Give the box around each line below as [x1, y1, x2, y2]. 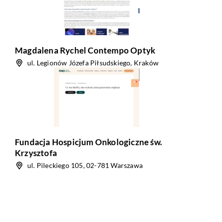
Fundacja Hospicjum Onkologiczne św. [15, 137, 162, 147]
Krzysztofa [15, 148, 57, 158]
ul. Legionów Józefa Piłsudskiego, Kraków [27, 58, 159, 67]
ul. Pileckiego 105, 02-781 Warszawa [27, 161, 143, 169]
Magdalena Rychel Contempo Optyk [15, 45, 156, 55]
